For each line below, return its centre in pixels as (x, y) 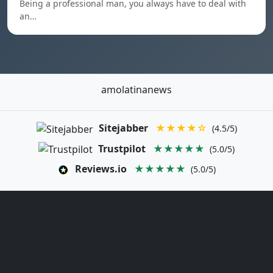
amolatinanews (136, 90)
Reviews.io (101, 169)
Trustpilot (122, 148)
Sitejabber (123, 128)
